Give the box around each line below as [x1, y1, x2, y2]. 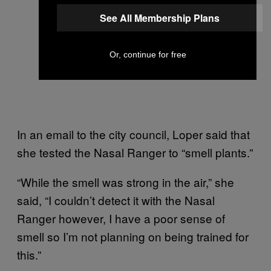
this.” [17, 246, 41, 263]
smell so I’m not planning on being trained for [17, 227, 249, 244]
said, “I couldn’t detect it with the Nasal [17, 191, 215, 208]
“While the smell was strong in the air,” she [17, 173, 234, 190]
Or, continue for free [109, 50, 186, 59]
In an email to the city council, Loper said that [17, 125, 250, 142]
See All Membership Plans [100, 11, 220, 25]
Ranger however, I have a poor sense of [17, 209, 225, 226]
